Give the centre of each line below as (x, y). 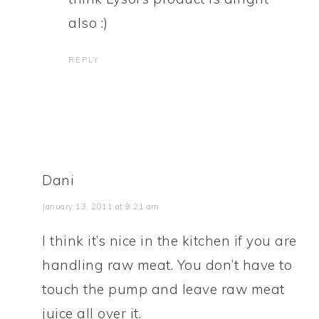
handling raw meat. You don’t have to (167, 265)
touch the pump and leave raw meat (163, 289)
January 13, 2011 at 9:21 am (101, 206)
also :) (88, 23)
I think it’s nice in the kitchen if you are (169, 241)
